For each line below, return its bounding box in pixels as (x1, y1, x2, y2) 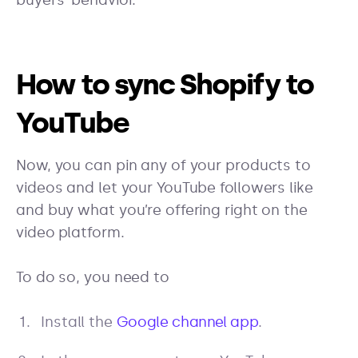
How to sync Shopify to (16, 67, 313, 102)
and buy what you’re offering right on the (16, 201, 308, 220)
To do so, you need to (16, 268, 169, 287)
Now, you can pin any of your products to (16, 157, 311, 175)
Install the (41, 313, 117, 332)
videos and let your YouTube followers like (16, 179, 313, 197)
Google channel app (116, 313, 259, 332)
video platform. (16, 224, 125, 242)
